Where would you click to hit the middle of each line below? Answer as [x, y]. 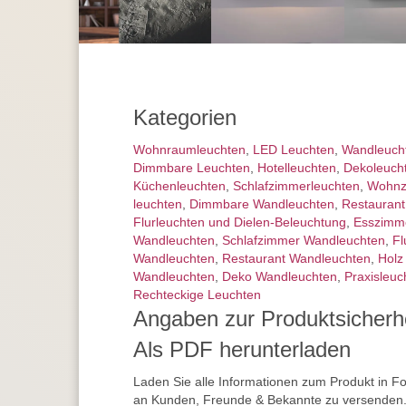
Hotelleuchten [297, 168]
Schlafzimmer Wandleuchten [304, 241]
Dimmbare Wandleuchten [262, 204]
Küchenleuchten [179, 186]
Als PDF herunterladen [242, 350]
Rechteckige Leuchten [197, 295]
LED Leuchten [294, 150]
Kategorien [185, 118]
